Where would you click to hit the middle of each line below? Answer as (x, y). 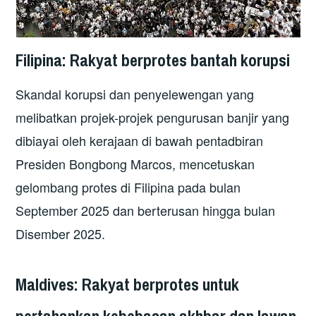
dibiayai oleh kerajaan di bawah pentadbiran (140, 141)
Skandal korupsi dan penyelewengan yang (135, 94)
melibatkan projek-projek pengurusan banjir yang (153, 117)
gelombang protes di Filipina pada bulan (128, 187)
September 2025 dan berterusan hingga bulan (146, 211)
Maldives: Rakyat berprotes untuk (128, 284)
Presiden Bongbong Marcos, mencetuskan (135, 164)
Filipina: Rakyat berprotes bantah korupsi (153, 60)
